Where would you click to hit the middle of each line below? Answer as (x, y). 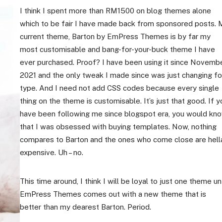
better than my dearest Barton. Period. (86, 207)
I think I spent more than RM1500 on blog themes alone (116, 11)
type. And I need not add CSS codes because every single (120, 88)
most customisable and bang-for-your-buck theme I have (118, 50)
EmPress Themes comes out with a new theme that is (113, 194)
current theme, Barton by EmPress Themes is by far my (115, 37)
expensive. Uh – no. (52, 153)
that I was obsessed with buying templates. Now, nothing (118, 127)
